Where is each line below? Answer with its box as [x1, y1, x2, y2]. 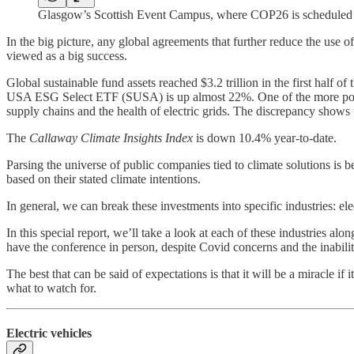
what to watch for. [6, 281, 96, 295]
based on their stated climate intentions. [6, 171, 201, 186]
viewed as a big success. [6, 48, 127, 62]
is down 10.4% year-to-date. [193, 130, 337, 145]
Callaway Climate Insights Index [29, 130, 193, 145]
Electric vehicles [6, 326, 92, 341]
